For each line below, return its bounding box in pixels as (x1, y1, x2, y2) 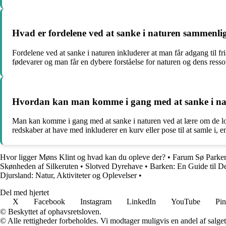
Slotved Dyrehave (85, 162, 143, 171)
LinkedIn (127, 197, 156, 206)
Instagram (80, 197, 111, 206)
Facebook (34, 197, 65, 206)
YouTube (171, 197, 200, 206)
